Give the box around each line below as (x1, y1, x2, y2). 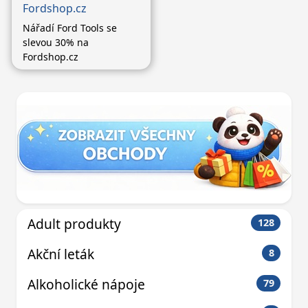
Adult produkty (27, 214, 121, 233)
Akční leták (27, 244, 94, 263)
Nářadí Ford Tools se (23, 21, 117, 34)
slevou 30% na (23, 35, 89, 49)
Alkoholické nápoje (27, 274, 145, 294)
